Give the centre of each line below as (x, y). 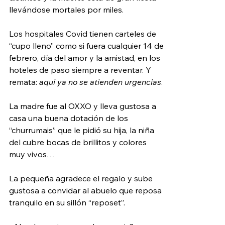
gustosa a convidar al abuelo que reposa (86, 190)
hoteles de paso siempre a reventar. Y (81, 70)
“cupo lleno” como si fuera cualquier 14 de (87, 45)
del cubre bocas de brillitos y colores (79, 142)
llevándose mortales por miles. (67, 9)
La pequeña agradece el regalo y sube (82, 178)
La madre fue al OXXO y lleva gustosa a (84, 106)
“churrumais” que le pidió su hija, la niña (83, 130)
